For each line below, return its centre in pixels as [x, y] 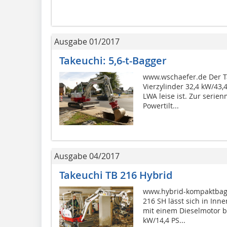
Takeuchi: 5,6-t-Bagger [113, 61]
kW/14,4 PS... [164, 220]
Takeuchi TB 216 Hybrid [116, 175]
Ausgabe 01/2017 [87, 42]
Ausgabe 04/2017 [87, 156]
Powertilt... [161, 106]
